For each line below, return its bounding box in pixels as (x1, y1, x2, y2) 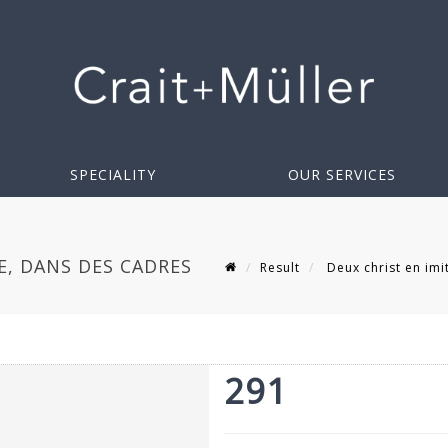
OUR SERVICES (288, 165, 396, 185)
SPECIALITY (70, 165, 156, 185)
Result (260, 259, 300, 277)
